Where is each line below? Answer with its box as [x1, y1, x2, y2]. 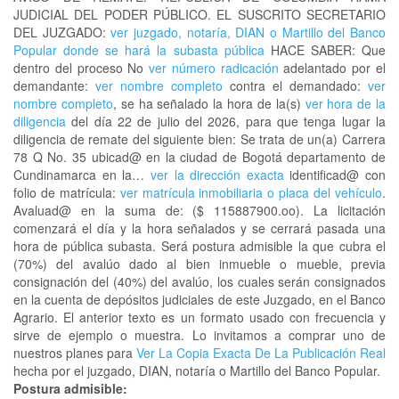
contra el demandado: [223, 77, 368, 94]
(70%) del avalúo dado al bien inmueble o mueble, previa [13, 255, 386, 273]
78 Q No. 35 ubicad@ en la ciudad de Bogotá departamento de [13, 148, 386, 166]
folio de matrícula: [13, 183, 120, 201]
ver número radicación [149, 59, 279, 77]
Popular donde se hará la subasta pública [13, 41, 265, 59]
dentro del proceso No [13, 59, 150, 77]
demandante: [13, 77, 95, 94]
